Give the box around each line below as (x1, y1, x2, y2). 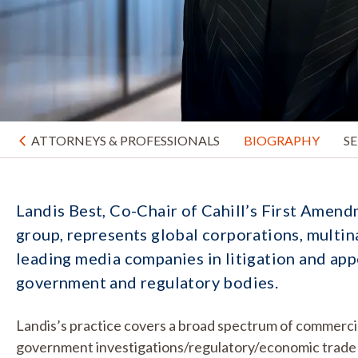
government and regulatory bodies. (16, 272, 279, 292)
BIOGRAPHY (244, 133, 320, 148)
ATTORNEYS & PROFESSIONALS (31, 133, 220, 148)
